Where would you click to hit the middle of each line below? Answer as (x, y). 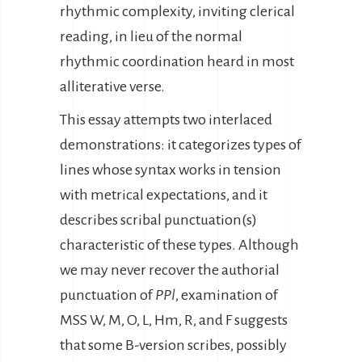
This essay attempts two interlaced (166, 120)
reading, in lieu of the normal (151, 36)
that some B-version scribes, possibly (173, 345)
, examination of (227, 295)
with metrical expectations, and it (164, 195)
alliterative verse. (112, 86)
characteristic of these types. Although (179, 245)
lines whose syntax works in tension (170, 170)
